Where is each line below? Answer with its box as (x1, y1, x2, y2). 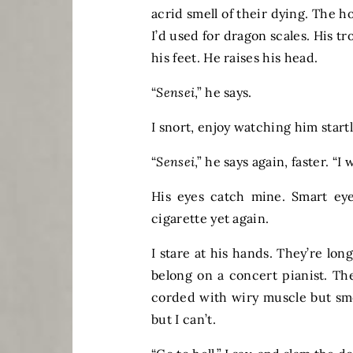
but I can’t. (151, 311, 216, 328)
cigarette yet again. (151, 210, 273, 227)
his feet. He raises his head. (151, 50, 321, 66)
